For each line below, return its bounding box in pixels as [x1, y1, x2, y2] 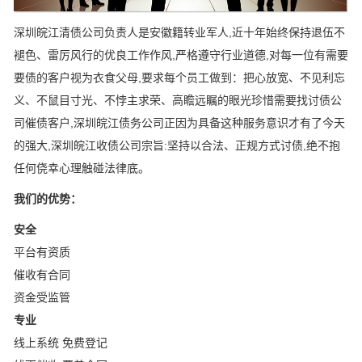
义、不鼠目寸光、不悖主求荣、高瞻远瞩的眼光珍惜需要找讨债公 [14, 94, 342, 107]
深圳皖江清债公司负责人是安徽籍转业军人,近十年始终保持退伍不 [14, 26, 345, 40]
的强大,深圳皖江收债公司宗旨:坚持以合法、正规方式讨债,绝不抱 [14, 139, 340, 153]
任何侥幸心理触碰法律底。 [14, 162, 149, 175]
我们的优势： [14, 192, 82, 206]
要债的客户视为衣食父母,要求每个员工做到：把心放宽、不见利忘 [14, 71, 345, 85]
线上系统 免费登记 [14, 336, 107, 350]
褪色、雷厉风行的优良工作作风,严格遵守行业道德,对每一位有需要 [14, 48, 348, 62]
